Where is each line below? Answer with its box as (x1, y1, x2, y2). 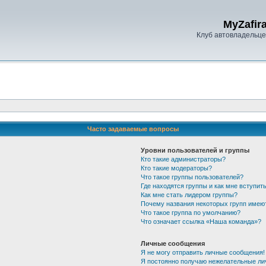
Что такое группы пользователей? (140, 173, 243, 180)
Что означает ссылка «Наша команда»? (140, 218, 261, 225)
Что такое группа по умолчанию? (140, 209, 240, 216)
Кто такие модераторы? (140, 164, 212, 172)
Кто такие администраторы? (140, 156, 226, 163)
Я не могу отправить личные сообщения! (140, 249, 265, 256)
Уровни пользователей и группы (140, 147, 249, 154)
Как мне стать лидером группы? (140, 191, 237, 198)
